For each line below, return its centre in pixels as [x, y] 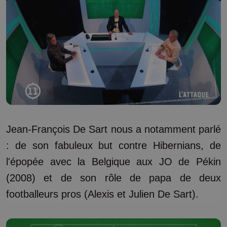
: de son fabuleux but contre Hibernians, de [113, 145]
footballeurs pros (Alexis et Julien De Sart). [104, 194]
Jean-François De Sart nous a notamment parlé [113, 129]
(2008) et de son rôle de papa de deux [113, 178]
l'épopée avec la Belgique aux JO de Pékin [113, 162]
